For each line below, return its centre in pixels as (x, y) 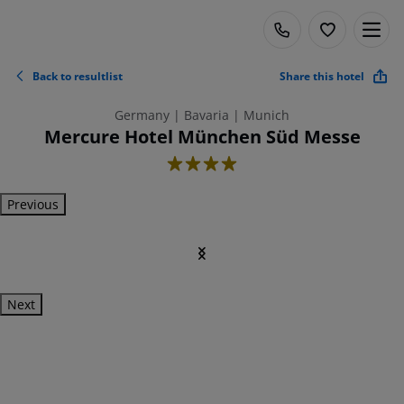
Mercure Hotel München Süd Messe (202, 137)
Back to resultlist (78, 76)
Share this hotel (322, 76)
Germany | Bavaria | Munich (202, 115)
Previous (33, 204)
